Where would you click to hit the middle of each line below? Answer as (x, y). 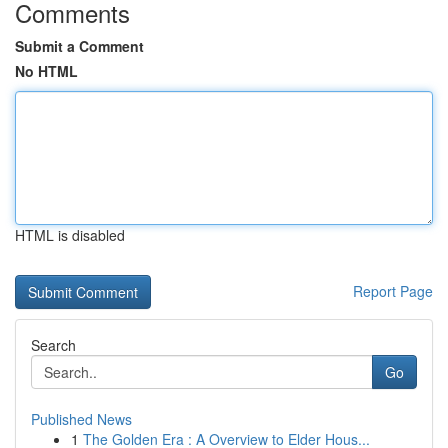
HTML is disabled (70, 235)
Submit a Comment (79, 46)
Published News (81, 419)
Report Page (393, 291)
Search (53, 345)
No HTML (46, 71)
